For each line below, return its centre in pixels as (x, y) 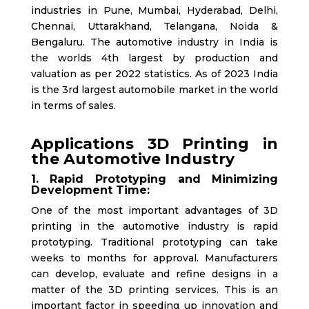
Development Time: (90, 190)
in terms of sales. (73, 106)
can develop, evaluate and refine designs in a (154, 274)
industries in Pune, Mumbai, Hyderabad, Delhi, (154, 11)
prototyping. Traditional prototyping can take (154, 242)
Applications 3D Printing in (154, 144)
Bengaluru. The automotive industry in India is (154, 42)
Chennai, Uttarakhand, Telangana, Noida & (154, 27)
